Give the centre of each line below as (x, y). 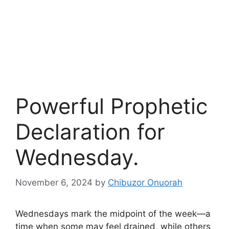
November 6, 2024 (54, 182)
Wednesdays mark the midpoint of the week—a (113, 213)
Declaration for (90, 132)
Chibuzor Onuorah (145, 182)
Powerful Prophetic (111, 106)
